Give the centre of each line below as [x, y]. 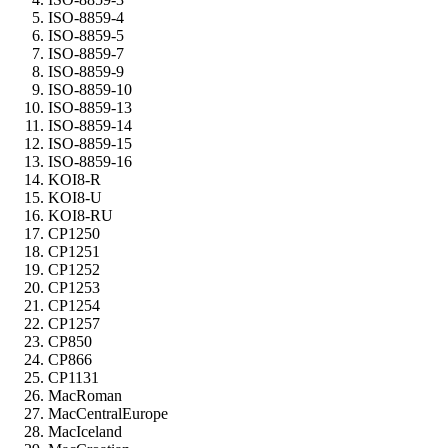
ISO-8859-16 [90, 162]
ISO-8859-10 [90, 90]
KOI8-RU [80, 216]
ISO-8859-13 [90, 108]
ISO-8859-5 [86, 36]
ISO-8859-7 [86, 54]
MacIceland [85, 432]
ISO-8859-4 [86, 18]
